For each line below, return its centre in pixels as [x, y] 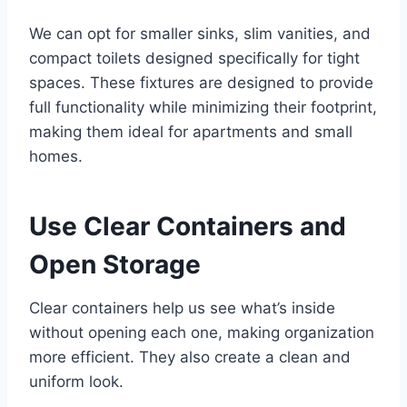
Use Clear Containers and [188, 227]
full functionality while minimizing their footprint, [203, 108]
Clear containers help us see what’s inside [182, 308]
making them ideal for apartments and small [191, 132]
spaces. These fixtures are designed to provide [201, 83]
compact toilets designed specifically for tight [194, 59]
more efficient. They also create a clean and [190, 357]
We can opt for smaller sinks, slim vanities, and [200, 34]
